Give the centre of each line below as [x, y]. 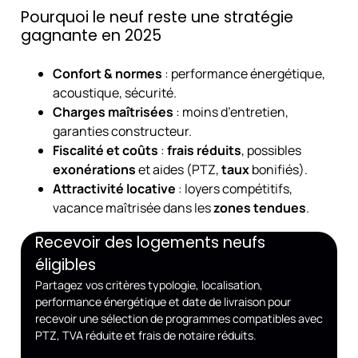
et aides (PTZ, [178, 169]
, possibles [271, 150]
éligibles [65, 265]
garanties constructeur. [122, 131]
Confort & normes [107, 73]
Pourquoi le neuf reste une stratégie [157, 17]
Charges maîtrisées [113, 111]
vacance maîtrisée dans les [133, 207]
